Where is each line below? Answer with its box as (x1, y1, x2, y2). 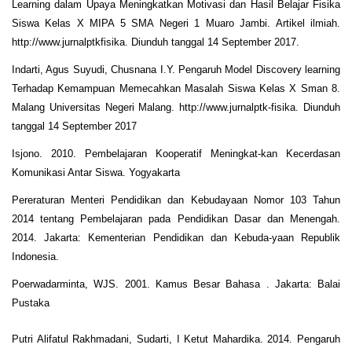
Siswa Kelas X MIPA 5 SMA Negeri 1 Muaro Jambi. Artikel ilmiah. (12, 16, 340, 29)
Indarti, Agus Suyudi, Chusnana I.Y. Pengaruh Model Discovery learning (12, 63, 340, 75)
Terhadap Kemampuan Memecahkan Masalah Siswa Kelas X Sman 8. (12, 82, 340, 94)
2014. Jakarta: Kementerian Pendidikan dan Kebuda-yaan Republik (12, 231, 340, 244)
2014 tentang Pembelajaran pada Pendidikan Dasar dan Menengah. (12, 212, 340, 225)
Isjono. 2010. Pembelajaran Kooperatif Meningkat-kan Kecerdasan (12, 147, 340, 159)
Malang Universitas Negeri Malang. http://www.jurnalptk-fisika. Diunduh (12, 101, 340, 113)
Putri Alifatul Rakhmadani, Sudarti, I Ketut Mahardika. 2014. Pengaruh (12, 332, 340, 345)
